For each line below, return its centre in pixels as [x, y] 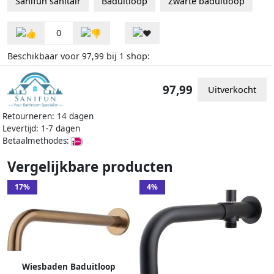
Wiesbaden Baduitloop [68, 267]
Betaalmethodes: [37, 141]
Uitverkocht [232, 89]
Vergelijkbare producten [90, 167]
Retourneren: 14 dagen [48, 117]
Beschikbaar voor [45, 56]
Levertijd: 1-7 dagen [41, 129]
